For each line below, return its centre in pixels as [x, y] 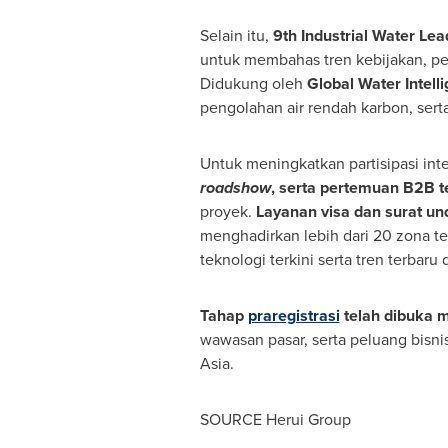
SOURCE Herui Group [275, 419]
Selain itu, [236, 35]
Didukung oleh [253, 83]
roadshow [235, 187]
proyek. [227, 211]
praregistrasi [293, 315]
